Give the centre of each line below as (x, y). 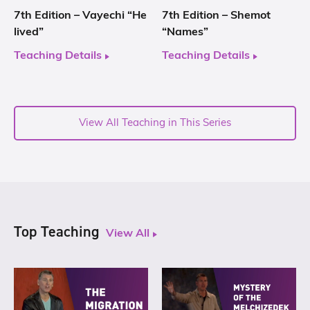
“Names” (185, 33)
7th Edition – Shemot (216, 16)
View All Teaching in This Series (155, 124)
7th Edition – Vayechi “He (80, 16)
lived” (29, 33)
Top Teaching (56, 232)
